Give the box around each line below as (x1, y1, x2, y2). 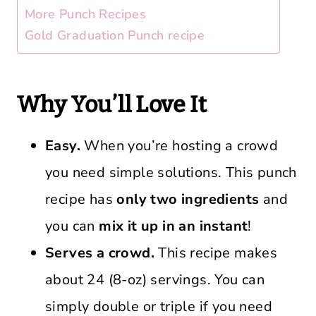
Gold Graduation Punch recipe (25, 27, 205, 44)
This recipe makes (158, 243, 278, 262)
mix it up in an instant (99, 217, 248, 236)
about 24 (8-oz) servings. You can (45, 270, 265, 289)
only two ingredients (116, 190, 260, 209)
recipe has (45, 190, 117, 209)
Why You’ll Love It (17, 91, 207, 118)
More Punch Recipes (25, 6, 147, 23)
